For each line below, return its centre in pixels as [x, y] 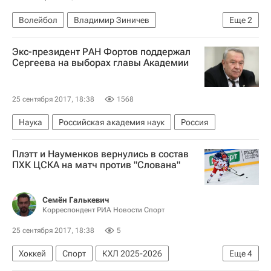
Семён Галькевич [76, 200]
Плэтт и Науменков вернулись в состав [100, 154]
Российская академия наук [112, 122]
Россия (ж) [39, 57]
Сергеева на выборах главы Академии [100, 62]
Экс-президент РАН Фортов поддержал [101, 51]
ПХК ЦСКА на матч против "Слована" [96, 165]
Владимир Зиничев [112, 20]
